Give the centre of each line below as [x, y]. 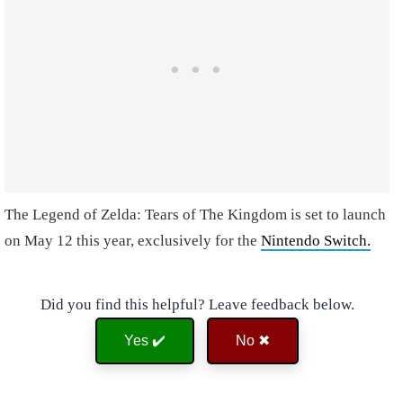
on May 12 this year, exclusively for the [133, 240]
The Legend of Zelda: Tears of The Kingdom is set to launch [195, 214]
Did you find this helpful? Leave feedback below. [197, 304]
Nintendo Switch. [316, 240]
